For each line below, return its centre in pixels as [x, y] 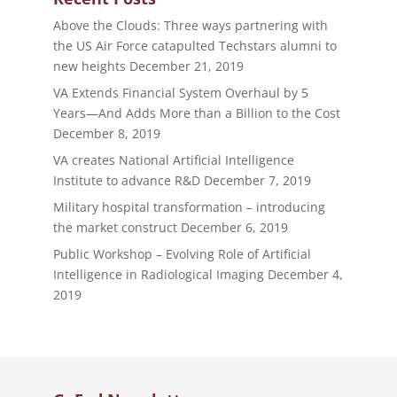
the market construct [115, 228]
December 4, [305, 275]
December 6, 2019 [234, 228]
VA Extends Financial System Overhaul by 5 [180, 93]
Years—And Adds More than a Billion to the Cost [196, 113]
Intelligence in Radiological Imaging [158, 275]
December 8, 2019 [106, 134]
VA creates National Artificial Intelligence [173, 160]
